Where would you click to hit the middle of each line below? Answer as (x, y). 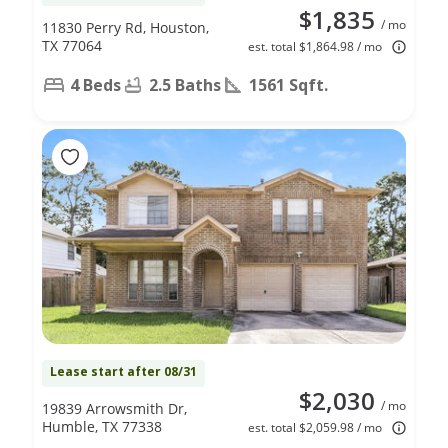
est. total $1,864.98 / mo (315, 46)
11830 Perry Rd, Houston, (125, 27)
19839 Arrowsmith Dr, (114, 408)
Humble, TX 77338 (102, 426)
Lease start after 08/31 (123, 371)
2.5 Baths (185, 84)
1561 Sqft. (288, 84)
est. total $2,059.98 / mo (315, 427)
